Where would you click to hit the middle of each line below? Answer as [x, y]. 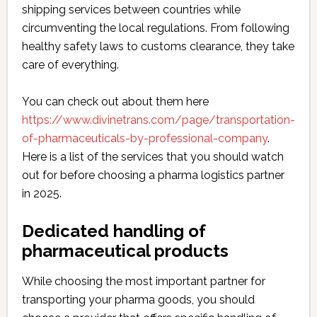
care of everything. [70, 65]
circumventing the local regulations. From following [155, 28]
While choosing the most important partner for [143, 281]
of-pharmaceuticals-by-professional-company [144, 138]
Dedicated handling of [114, 231]
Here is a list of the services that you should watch [152, 157]
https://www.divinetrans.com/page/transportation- [158, 120]
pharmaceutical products [125, 251]
